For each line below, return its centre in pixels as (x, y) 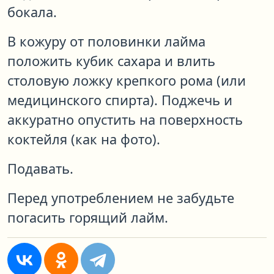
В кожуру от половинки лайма (106, 42)
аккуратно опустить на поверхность (125, 120)
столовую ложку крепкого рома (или (127, 81)
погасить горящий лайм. (88, 218)
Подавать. (40, 169)
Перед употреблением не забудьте (121, 198)
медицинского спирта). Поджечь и (120, 100)
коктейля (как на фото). (84, 139)
